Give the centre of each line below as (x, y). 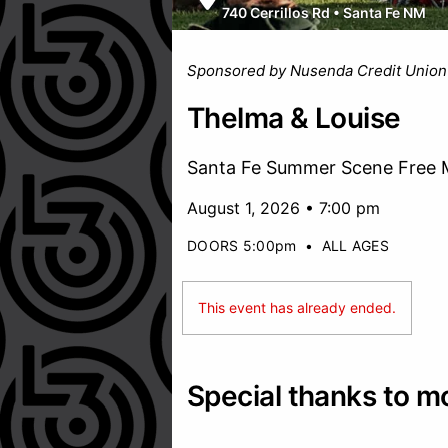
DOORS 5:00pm (242, 245)
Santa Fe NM (384, 12)
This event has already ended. (297, 307)
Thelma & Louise (294, 118)
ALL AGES (355, 245)
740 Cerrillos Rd (276, 12)
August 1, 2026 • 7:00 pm (283, 208)
